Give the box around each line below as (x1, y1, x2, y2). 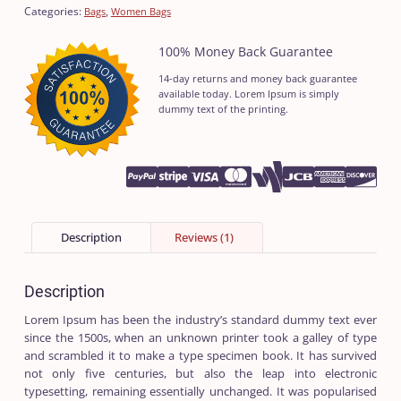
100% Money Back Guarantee (158, 42, 333, 60)
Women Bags (110, 4, 171, 18)
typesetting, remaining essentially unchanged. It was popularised (23, 382, 378, 399)
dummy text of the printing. (158, 101, 288, 115)
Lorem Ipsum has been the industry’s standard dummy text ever (23, 311, 378, 328)
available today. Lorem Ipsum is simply (158, 86, 339, 100)
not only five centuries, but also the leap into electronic (23, 364, 378, 381)
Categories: (23, 3, 84, 19)
